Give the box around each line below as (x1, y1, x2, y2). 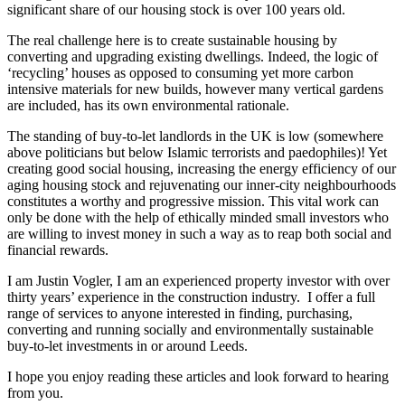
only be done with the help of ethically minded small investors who (7, 209, 389, 225)
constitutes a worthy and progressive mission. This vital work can (7, 193, 379, 209)
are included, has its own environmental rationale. (7, 97, 289, 113)
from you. (7, 384, 63, 400)
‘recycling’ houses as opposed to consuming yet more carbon (7, 64, 353, 80)
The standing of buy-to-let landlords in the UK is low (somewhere (7, 127, 383, 144)
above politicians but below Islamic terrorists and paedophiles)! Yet (7, 144, 387, 160)
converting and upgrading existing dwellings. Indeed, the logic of (7, 48, 378, 64)
